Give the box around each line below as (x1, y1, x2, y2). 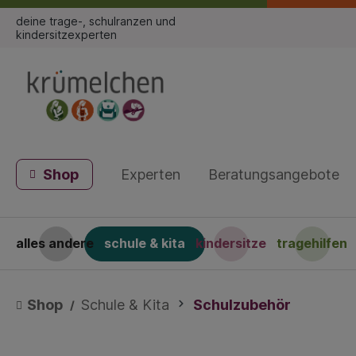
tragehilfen (277, 235, 348, 252)
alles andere (16, 235, 94, 252)
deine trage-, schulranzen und (16, 14, 176, 28)
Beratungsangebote (208, 166, 339, 184)
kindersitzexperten (16, 28, 117, 41)
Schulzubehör (193, 296, 291, 314)
